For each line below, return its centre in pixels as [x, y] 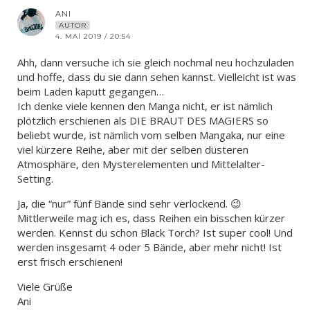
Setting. [35, 178]
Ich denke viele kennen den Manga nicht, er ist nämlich [145, 106]
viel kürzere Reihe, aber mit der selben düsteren [133, 149]
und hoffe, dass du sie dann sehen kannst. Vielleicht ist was [157, 76]
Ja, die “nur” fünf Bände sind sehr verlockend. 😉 [129, 203]
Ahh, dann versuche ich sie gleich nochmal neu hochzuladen [156, 62]
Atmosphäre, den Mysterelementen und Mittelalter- [141, 164]
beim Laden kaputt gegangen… [91, 91]
